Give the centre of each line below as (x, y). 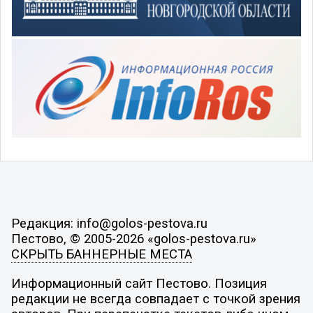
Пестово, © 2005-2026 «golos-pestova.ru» (133, 239)
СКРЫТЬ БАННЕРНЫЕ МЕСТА (101, 255)
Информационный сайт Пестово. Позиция (139, 283)
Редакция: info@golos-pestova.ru (109, 224)
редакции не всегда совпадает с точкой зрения (155, 299)
